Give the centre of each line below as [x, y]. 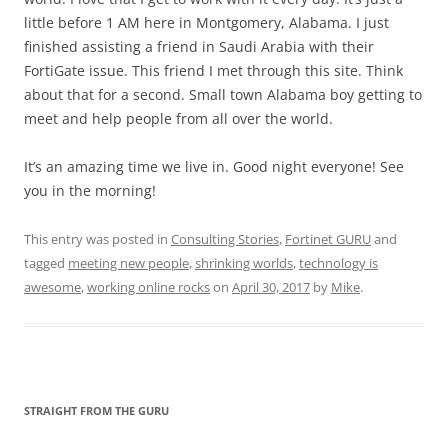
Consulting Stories [225, 238]
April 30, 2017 [271, 286]
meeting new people [128, 262]
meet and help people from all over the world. [178, 118]
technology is [338, 262]
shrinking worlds [244, 262]
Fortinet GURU [328, 238]
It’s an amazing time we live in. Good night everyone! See [214, 166]
